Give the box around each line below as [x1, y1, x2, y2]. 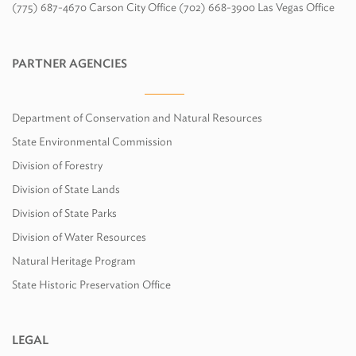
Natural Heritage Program [12, 254, 136, 267]
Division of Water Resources [12, 230, 146, 243]
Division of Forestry [12, 159, 103, 172]
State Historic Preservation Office [12, 278, 171, 291]
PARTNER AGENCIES [12, 56, 127, 71]
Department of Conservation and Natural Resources [12, 111, 262, 124]
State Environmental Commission [12, 135, 172, 148]
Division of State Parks [12, 207, 117, 219]
